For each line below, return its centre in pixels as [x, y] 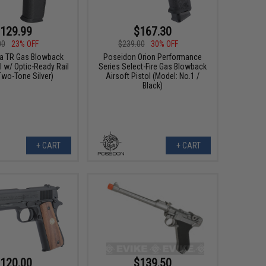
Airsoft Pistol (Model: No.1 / [152, 76]
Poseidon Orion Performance [152, 57]
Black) [152, 86]
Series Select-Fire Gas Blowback [152, 67]
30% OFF [164, 44]
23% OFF [25, 44]
